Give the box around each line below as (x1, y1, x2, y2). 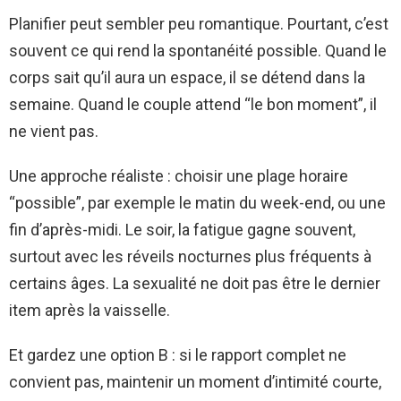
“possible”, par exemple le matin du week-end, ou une (9, 192, 386, 212)
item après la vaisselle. (9, 300, 170, 320)
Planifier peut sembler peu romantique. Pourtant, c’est (9, 13, 388, 33)
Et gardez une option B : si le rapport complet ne (9, 345, 346, 364)
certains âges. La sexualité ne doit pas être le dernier (9, 273, 380, 293)
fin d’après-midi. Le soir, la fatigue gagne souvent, (9, 219, 355, 239)
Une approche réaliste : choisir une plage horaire (9, 166, 348, 185)
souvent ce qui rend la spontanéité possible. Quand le (9, 40, 387, 60)
